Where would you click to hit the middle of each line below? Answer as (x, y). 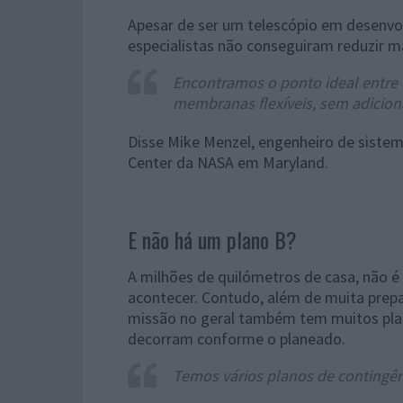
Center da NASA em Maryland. (228, 162)
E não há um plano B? (212, 239)
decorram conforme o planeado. (237, 339)
